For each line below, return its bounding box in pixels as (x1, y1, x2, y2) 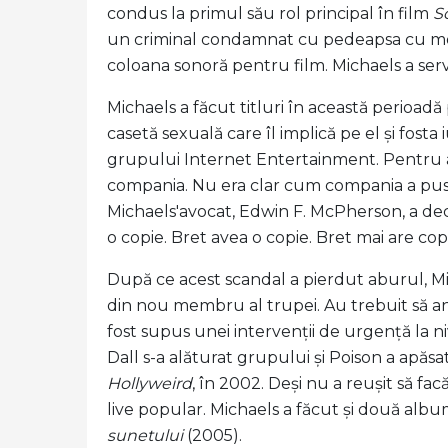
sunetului (107, 426, 183, 445)
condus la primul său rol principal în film (107, 4, 433, 23)
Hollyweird (107, 374, 192, 393)
